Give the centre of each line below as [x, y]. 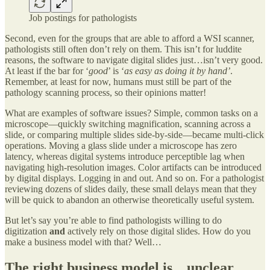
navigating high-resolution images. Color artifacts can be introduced [133, 167]
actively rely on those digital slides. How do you [158, 231]
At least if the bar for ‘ [47, 71]
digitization [27, 231]
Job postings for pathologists [83, 17]
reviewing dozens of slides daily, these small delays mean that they [131, 189]
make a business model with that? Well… [83, 242]
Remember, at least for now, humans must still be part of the [118, 81]
